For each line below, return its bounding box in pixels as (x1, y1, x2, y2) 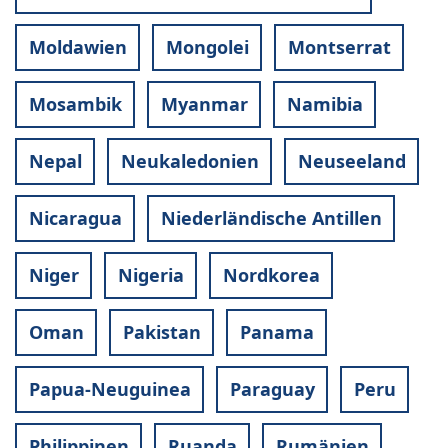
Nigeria (117, 263, 184, 288)
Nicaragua (28, 206, 122, 231)
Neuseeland (297, 149, 406, 174)
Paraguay (229, 377, 315, 402)
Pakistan (122, 320, 201, 345)
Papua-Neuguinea (28, 377, 191, 402)
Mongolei (165, 35, 249, 60)
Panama (239, 320, 314, 345)
